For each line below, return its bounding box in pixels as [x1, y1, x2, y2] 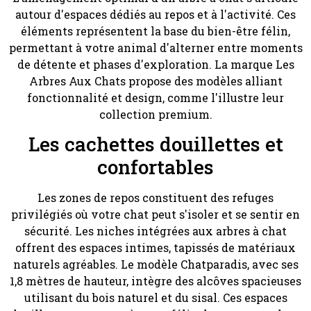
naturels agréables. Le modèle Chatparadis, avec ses [12, 257, 299, 272]
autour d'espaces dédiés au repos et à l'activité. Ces [15, 6, 296, 22]
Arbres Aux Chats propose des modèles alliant [28, 73, 283, 88]
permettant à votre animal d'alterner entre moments [8, 40, 303, 55]
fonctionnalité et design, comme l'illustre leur [27, 90, 284, 105]
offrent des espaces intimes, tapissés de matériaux [15, 240, 296, 255]
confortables [97, 154, 214, 180]
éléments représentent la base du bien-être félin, [21, 23, 290, 38]
